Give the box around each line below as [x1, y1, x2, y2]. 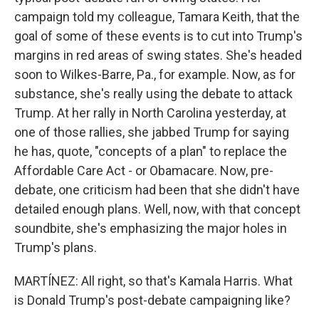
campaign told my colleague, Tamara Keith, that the [14, 9, 300, 24]
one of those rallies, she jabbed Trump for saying [14, 125, 289, 140]
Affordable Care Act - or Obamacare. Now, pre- [14, 163, 273, 178]
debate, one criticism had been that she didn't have [14, 182, 300, 197]
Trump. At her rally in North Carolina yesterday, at [14, 105, 286, 120]
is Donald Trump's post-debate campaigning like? [14, 293, 291, 308]
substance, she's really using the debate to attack [14, 86, 293, 101]
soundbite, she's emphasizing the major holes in [14, 221, 287, 236]
